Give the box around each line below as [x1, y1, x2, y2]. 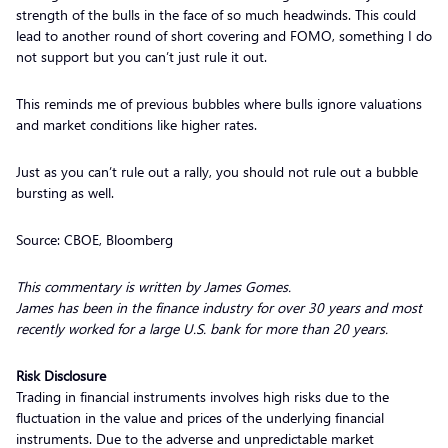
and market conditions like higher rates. [16, 114, 261, 134]
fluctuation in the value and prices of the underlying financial [16, 407, 384, 427]
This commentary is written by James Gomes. [16, 276, 291, 296]
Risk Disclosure [16, 365, 106, 385]
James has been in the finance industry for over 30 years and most [16, 297, 422, 317]
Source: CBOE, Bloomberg [16, 229, 173, 249]
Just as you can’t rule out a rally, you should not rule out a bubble [16, 161, 418, 181]
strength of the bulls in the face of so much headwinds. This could [16, 4, 416, 24]
